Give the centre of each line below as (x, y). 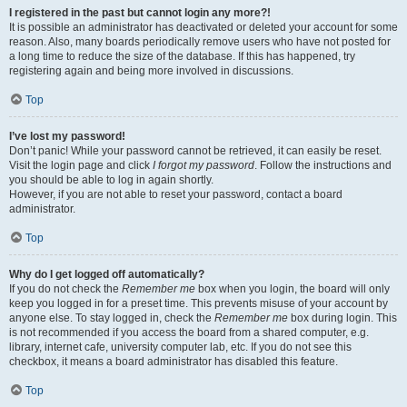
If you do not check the (65, 289)
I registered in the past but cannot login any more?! (140, 13)
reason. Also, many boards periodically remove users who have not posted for (200, 42)
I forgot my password (203, 165)
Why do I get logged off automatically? (107, 274)
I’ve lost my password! (67, 136)
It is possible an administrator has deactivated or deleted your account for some (203, 27)
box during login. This (342, 318)
